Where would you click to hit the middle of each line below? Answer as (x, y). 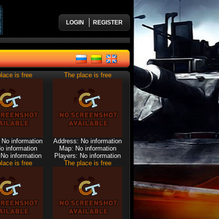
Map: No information (88, 148)
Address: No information (88, 141)
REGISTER (108, 22)
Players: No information (88, 156)
